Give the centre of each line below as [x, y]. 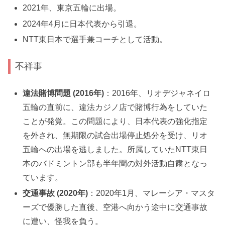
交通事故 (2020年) [55, 193]
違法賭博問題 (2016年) [64, 93]
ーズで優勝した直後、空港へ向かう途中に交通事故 [115, 207]
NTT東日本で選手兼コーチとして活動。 [95, 39]
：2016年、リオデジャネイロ [157, 93]
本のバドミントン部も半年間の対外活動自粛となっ [115, 163]
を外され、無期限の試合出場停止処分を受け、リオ [115, 135]
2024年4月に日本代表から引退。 [82, 24]
